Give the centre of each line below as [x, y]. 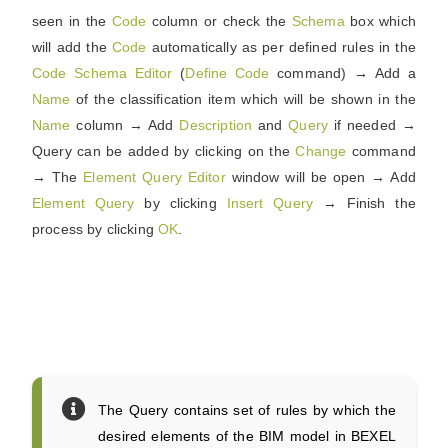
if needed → [372, 125]
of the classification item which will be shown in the [243, 99]
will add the [72, 47]
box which [380, 21]
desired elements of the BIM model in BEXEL [247, 436]
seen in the [72, 21]
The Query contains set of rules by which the [247, 410]
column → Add [125, 125]
